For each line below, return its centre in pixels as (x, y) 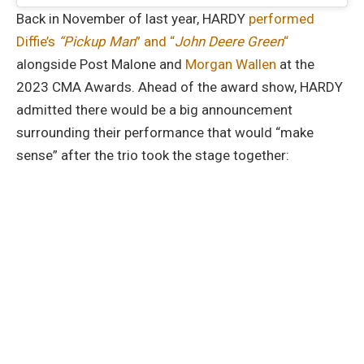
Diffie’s (37, 41)
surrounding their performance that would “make (165, 132)
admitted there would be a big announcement (154, 109)
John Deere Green (229, 41)
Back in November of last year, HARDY (132, 18)
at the (295, 64)
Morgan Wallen (229, 64)
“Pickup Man (97, 41)
